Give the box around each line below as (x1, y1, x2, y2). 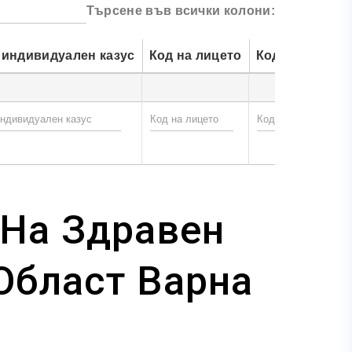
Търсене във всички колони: (86, 3, 275, 17)
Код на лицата (255, 49, 348, 63)
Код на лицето (148, 49, 242, 63)
